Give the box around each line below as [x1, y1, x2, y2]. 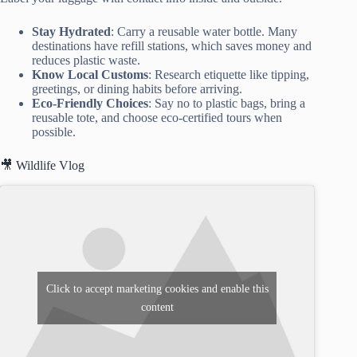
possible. [32, 124, 76, 139]
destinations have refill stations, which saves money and [32, 38, 312, 53]
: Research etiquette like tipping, [148, 67, 309, 81]
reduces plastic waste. [32, 53, 140, 67]
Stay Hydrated [32, 24, 111, 38]
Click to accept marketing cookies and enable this [45, 283, 269, 296]
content [140, 301, 174, 314]
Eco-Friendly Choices [32, 96, 148, 110]
